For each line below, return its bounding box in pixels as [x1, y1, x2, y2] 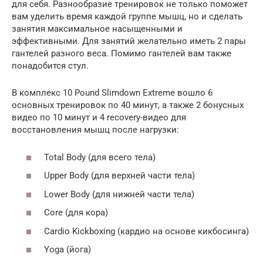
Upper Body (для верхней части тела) [44, 170, 195, 181]
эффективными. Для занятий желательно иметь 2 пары [12, 36, 246, 46]
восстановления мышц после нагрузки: [12, 124, 179, 135]
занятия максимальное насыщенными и [12, 23, 183, 34]
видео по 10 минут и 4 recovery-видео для [12, 112, 186, 123]
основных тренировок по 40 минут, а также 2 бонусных [12, 100, 244, 110]
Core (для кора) [44, 207, 108, 218]
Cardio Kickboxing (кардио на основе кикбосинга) [44, 225, 249, 237]
